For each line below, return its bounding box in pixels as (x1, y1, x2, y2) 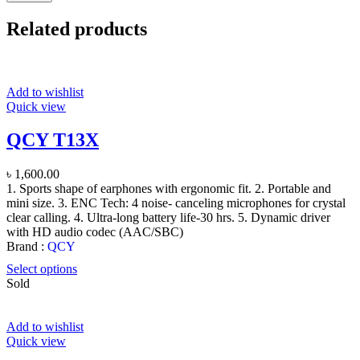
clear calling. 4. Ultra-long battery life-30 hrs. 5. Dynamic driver (6, 211, 330, 225)
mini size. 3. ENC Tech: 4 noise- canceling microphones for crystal (6, 196, 346, 211)
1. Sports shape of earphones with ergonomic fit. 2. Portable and (6, 182, 331, 196)
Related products (6, 18, 147, 39)
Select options (6, 262, 77, 276)
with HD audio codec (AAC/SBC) (6, 225, 183, 239)
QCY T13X (6, 129, 99, 151)
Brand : (6, 239, 47, 254)
